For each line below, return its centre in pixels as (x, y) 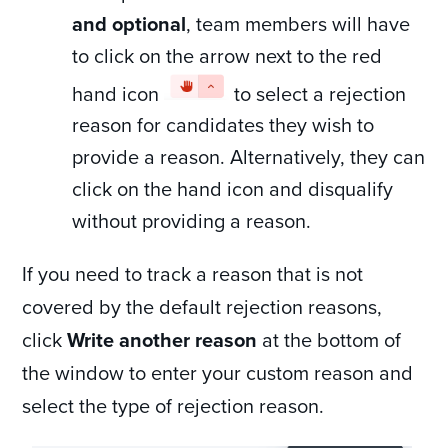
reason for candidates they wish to (223, 125)
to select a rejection (318, 93)
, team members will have (298, 23)
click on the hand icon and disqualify (233, 189)
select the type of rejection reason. (173, 406)
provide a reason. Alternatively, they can (249, 157)
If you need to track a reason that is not (193, 274)
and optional (129, 23)
